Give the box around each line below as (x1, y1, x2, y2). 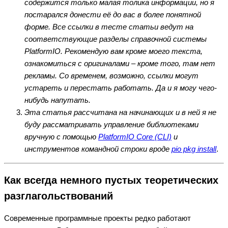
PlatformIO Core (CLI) (98, 132, 172, 141)
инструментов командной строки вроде (24, 145, 172, 154)
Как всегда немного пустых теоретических (4, 174, 218, 186)
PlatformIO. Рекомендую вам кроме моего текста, (24, 47, 203, 56)
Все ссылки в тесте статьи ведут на (52, 22, 193, 32)
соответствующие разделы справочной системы (24, 35, 207, 44)
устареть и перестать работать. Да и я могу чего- (24, 83, 217, 93)
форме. (24, 22, 52, 32)
